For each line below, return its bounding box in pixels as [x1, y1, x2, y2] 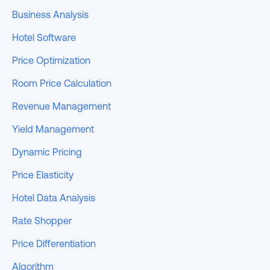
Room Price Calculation [12, 78, 111, 89]
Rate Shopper [12, 215, 72, 227]
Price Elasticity [12, 169, 74, 181]
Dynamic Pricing [12, 146, 82, 158]
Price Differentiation [12, 238, 96, 250]
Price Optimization [12, 55, 90, 66]
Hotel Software [12, 32, 76, 43]
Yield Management [12, 124, 94, 135]
